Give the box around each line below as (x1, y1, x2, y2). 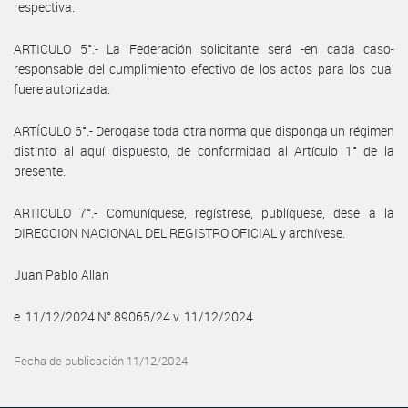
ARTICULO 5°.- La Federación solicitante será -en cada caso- (14, 39, 394, 57)
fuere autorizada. (14, 79, 110, 97)
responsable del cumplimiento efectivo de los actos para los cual (14, 59, 394, 77)
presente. (14, 161, 66, 179)
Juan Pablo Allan (14, 265, 109, 283)
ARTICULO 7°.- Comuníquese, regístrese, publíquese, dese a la (14, 203, 394, 221)
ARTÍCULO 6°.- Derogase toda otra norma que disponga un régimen (14, 121, 394, 139)
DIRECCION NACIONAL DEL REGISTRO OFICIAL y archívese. (14, 223, 345, 241)
